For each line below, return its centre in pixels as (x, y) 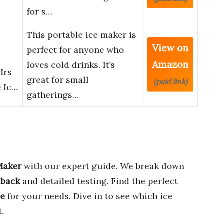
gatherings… (53, 95)
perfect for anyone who (75, 50)
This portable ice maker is (81, 35)
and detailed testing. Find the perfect (99, 181)
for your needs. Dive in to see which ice (89, 196)
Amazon (170, 64)
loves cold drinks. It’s (71, 65)
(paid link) (170, 82)
